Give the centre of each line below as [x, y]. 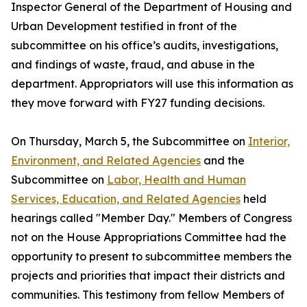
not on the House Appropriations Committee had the [149, 237]
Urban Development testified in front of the [124, 26]
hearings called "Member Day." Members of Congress [151, 218]
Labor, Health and [157, 180]
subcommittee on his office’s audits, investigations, [145, 45]
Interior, [269, 141]
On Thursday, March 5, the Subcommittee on [130, 141]
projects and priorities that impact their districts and [148, 275]
